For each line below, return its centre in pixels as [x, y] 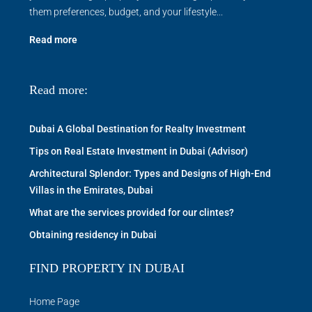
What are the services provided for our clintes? [132, 212]
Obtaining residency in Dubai [93, 234]
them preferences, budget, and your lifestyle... [126, 11]
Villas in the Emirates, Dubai [91, 190]
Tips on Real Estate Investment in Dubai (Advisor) [139, 151]
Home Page [54, 301]
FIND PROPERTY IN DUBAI [107, 268]
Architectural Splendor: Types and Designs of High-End [150, 173]
